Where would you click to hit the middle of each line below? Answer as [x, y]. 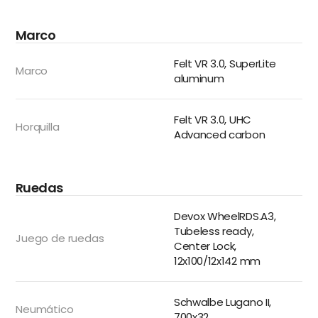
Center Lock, [205, 246]
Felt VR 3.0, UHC [213, 120]
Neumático [45, 309]
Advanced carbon [220, 135]
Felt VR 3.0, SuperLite [225, 64]
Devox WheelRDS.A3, [225, 216]
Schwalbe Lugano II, [223, 302]
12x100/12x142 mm [217, 261]
